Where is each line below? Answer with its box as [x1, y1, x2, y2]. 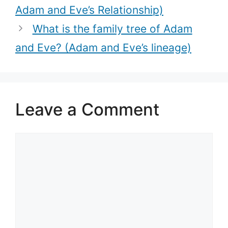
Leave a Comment [15, 99, 159, 120]
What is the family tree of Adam [32, 22, 192, 35]
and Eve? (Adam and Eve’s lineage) [15, 41, 191, 54]
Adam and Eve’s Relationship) [15, 3, 163, 16]
